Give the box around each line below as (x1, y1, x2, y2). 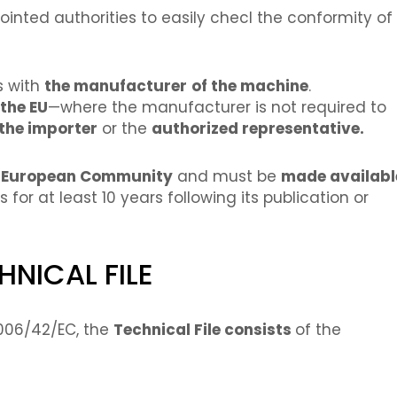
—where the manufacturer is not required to (48, 97, 386, 119)
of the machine (191, 75, 308, 97)
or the (97, 118, 152, 140)
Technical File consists (113, 318, 295, 340)
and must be (173, 166, 281, 188)
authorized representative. (152, 118, 364, 140)
